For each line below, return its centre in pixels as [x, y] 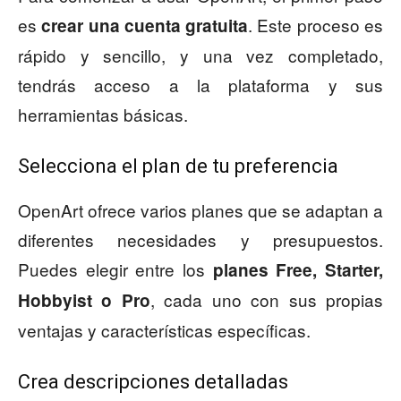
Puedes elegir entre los [115, 269]
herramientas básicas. [103, 115]
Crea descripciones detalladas [153, 382]
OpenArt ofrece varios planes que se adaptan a [200, 210]
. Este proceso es [316, 25]
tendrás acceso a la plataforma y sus [200, 85]
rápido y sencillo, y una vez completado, [200, 55]
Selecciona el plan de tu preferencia [178, 166]
